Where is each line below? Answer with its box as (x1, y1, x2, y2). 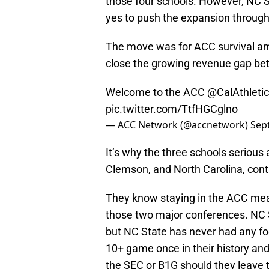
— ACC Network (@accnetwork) (106, 118, 250, 132)
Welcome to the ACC (106, 86, 207, 99)
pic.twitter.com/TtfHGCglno (106, 103, 238, 116)
